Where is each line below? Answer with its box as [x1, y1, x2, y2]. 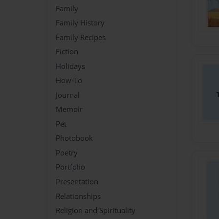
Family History [56, 18, 105, 28]
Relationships [56, 191, 101, 201]
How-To [56, 75, 82, 86]
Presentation [56, 176, 98, 186]
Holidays [56, 61, 85, 71]
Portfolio [56, 162, 85, 172]
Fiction [56, 46, 78, 57]
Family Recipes [56, 32, 106, 42]
